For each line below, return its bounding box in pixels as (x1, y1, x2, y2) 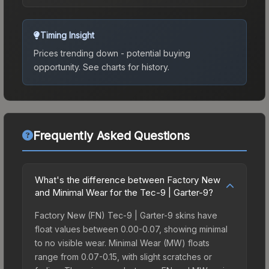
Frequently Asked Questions (32, 128, 190, 143)
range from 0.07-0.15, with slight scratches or (35, 251, 212, 262)
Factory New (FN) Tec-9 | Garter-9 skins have (35, 210, 217, 220)
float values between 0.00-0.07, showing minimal (35, 223, 228, 234)
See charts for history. (80, 61, 169, 72)
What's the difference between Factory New (35, 174, 220, 186)
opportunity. (34, 61, 80, 72)
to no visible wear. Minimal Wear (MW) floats (35, 237, 210, 248)
